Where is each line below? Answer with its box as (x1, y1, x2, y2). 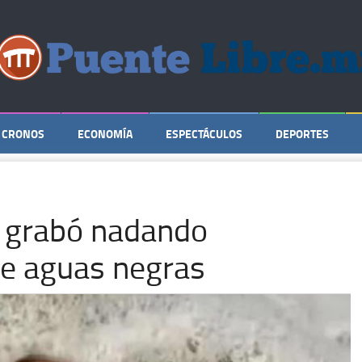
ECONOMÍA (78, 125, 133, 142)
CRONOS (2, 125, 44, 142)
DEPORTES (276, 125, 329, 142)
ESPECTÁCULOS (166, 125, 242, 142)
